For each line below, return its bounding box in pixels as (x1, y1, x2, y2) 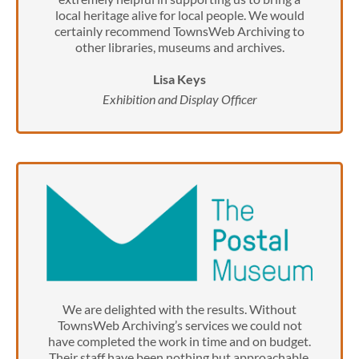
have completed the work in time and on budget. (48, 333, 311, 349)
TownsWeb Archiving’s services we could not (57, 317, 302, 333)
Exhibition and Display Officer (102, 91, 257, 107)
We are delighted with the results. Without (63, 301, 296, 317)
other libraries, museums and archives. (75, 38, 284, 54)
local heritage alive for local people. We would (54, 6, 305, 22)
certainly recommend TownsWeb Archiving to (54, 22, 305, 38)
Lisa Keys (153, 71, 206, 87)
